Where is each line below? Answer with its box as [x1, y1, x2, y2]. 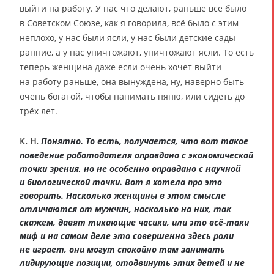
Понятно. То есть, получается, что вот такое [41, 135, 248, 147]
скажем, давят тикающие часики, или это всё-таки [20, 216, 249, 228]
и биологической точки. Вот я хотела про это [20, 176, 222, 188]
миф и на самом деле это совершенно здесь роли [20, 229, 234, 242]
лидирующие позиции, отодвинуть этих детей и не [20, 256, 245, 268]
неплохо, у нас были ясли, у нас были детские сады [20, 31, 235, 43]
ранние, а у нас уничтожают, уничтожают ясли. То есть [20, 46, 254, 58]
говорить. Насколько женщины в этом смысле [20, 189, 226, 201]
